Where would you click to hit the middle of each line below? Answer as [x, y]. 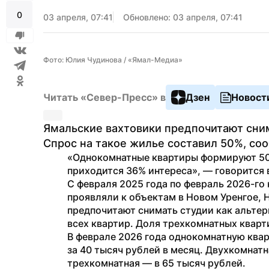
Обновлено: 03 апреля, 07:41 [183, 17]
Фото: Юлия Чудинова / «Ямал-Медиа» [113, 60]
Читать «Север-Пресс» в [104, 97]
